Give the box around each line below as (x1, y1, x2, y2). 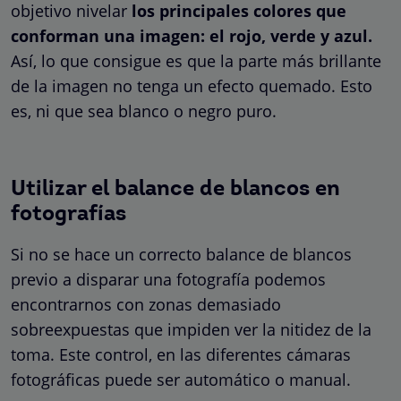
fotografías (11, 203, 126, 226)
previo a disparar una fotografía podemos (11, 268, 326, 290)
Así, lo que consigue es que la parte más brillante (11, 49, 381, 72)
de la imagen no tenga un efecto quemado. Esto (11, 74, 372, 97)
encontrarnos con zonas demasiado (11, 293, 281, 315)
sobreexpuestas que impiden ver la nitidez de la (11, 318, 371, 340)
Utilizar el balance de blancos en (11, 178, 340, 200)
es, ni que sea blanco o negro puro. (11, 99, 277, 122)
